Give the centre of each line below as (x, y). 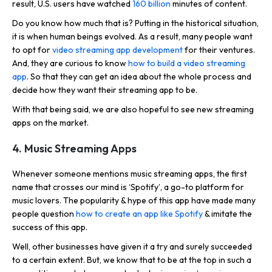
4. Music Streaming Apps (74, 149)
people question (44, 214)
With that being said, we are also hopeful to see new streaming (133, 110)
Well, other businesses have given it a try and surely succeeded (132, 247)
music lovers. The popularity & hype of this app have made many (134, 201)
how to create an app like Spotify (139, 214)
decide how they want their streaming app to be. (105, 90)
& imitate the (227, 214)
